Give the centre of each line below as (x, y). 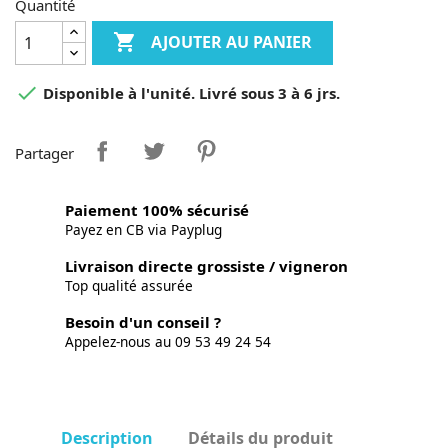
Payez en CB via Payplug (143, 229)
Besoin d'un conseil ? (143, 322)
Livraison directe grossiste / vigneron (206, 266)
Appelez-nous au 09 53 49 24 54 (168, 341)
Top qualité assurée (129, 285)
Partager (44, 153)
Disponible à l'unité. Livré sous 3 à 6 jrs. (189, 93)
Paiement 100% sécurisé (157, 210)
